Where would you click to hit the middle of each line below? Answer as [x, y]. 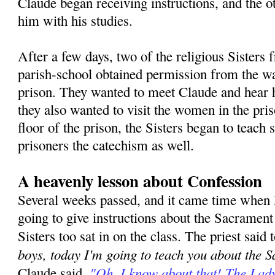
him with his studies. [76, 21]
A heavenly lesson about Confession [140, 181]
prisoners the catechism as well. [106, 145]
